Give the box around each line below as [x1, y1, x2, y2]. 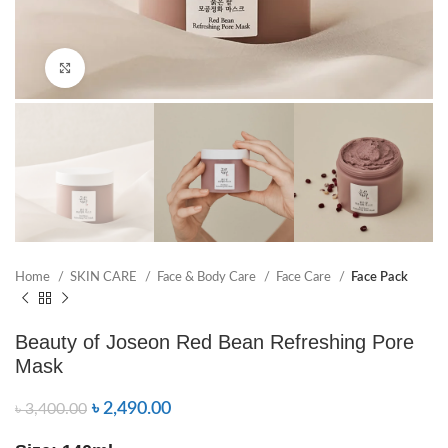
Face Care [276, 270, 334, 285]
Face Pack [351, 270, 408, 285]
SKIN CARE [70, 270, 140, 285]
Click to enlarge [85, 61, 174, 74]
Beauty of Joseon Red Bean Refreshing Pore [15, 331, 414, 354]
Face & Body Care [157, 270, 259, 285]
